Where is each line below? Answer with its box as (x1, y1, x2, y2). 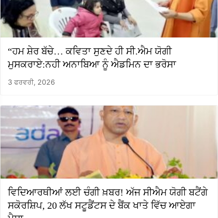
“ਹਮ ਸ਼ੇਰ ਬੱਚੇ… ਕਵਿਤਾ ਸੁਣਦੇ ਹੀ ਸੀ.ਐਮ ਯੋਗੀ (8, 45, 172, 56)
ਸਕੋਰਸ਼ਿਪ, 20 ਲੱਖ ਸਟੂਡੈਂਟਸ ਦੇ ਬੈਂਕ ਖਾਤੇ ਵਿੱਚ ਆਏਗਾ (8, 200, 196, 211)
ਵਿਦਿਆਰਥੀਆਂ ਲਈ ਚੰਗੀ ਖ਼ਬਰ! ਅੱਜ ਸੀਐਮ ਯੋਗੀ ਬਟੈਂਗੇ (8, 186, 208, 198)
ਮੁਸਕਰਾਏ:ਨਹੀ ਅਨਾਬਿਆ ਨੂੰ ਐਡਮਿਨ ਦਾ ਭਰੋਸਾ (8, 58, 176, 70)
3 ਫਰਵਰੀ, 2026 (8, 77, 55, 86)
